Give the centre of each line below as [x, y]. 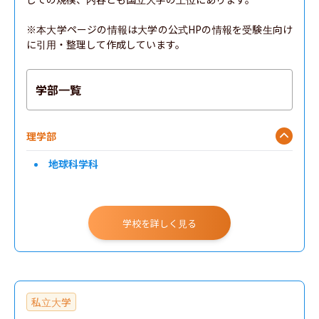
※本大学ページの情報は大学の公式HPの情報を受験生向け [159, 29]
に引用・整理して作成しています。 [106, 44]
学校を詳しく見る [159, 223]
